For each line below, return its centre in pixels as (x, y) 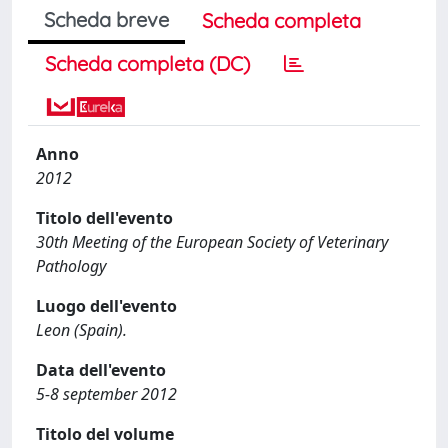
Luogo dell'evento (106, 306)
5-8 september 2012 (106, 394)
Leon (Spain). (81, 330)
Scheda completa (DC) (147, 63)
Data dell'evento (101, 370)
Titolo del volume (105, 434)
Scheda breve (106, 19)
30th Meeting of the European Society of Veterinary (212, 242)
